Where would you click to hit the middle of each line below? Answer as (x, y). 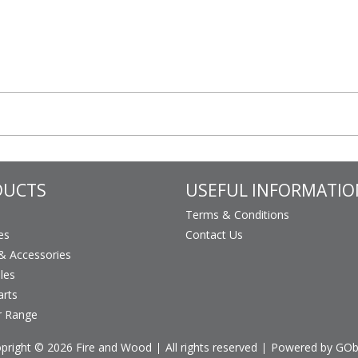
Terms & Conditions (237, 214)
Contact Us (214, 234)
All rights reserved (211, 347)
